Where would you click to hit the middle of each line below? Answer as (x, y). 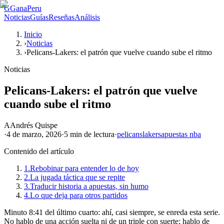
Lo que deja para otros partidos (79, 195)
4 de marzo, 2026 (34, 134)
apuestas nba (181, 134)
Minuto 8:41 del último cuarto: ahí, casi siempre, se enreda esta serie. (112, 212)
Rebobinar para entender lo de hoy (84, 168)
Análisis (87, 17)
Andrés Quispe (34, 125)
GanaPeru (26, 8)
